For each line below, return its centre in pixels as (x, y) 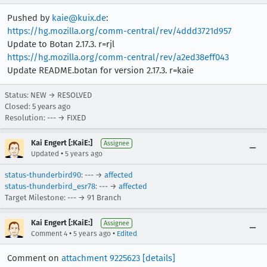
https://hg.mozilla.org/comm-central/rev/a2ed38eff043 (118, 57)
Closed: (18, 106)
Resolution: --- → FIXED (45, 118)
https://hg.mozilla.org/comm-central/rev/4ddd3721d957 (119, 31)
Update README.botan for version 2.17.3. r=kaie (100, 70)
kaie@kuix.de (79, 18)
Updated (45, 154)
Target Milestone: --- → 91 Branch (63, 198)
